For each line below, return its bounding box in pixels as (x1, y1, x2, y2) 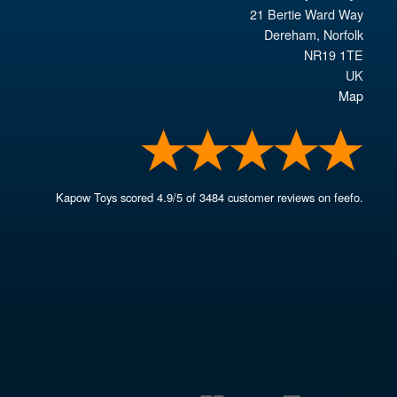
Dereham (264, 25, 317, 44)
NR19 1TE (304, 45, 364, 65)
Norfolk (323, 25, 364, 44)
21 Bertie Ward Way (250, 4, 364, 24)
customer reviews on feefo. (224, 188, 364, 206)
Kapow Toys (56, 188, 118, 206)
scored (117, 188, 158, 206)
